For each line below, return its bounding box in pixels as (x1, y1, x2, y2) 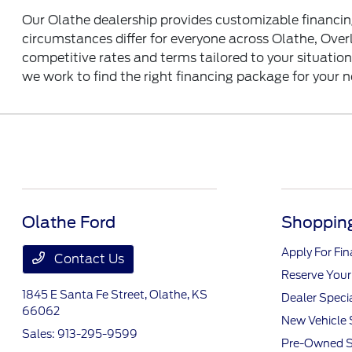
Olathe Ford (22, 213, 116, 232)
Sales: (22, 328, 58, 340)
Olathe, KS (149, 288, 208, 301)
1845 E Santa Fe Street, (22, 288, 150, 301)
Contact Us (51, 251, 125, 266)
